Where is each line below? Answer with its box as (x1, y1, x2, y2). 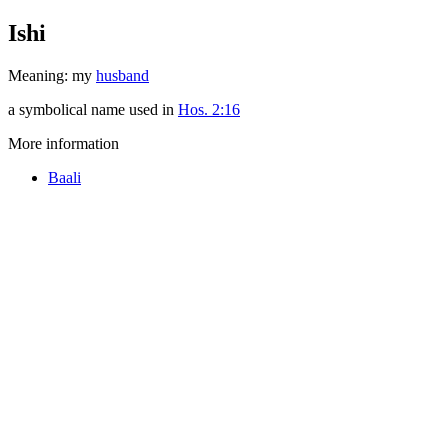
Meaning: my (8, 66, 96, 84)
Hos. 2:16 (178, 100, 240, 118)
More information (8, 134, 119, 152)
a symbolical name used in (8, 100, 178, 118)
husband (96, 66, 149, 84)
